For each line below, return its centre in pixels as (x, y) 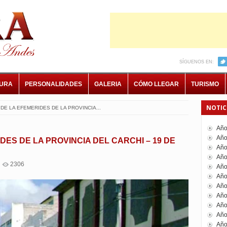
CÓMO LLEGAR (156, 84)
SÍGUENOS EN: (196, 62)
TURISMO (205, 84)
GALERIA (108, 84)
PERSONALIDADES (53, 84)
